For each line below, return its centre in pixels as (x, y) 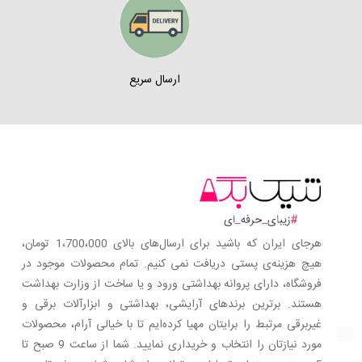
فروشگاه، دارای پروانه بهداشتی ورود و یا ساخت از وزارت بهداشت (172, 284)
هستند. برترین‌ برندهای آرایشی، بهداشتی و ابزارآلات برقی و (172, 304)
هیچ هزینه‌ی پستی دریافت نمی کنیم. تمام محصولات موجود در (172, 264)
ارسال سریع (154, 80)
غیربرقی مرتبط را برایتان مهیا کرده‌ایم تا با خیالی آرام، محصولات (172, 324)
